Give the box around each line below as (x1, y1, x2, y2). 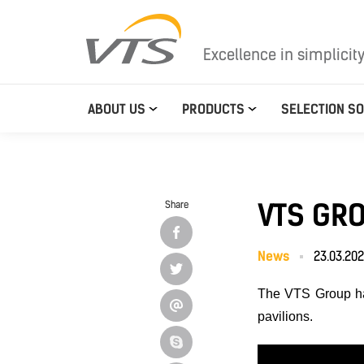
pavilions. (258, 310, 313, 323)
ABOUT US (88, 102, 145, 117)
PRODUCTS (182, 102, 245, 117)
